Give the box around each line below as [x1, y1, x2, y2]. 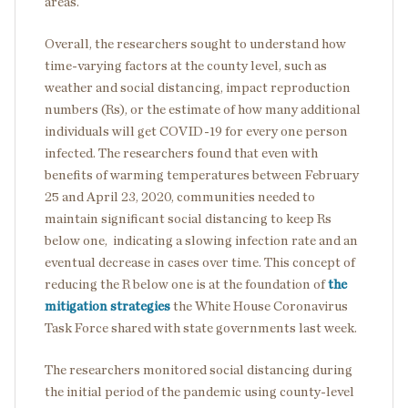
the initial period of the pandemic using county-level [45, 385, 354, 399]
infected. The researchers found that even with [45, 147, 318, 160]
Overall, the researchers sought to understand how [45, 37, 346, 51]
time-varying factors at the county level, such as [45, 59, 327, 73]
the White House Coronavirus [170, 300, 348, 313]
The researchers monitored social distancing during [45, 363, 352, 377]
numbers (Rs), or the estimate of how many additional [45, 103, 361, 117]
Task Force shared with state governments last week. [45, 321, 360, 335]
